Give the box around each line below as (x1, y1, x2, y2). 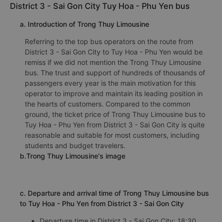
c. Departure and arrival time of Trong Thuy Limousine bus (20, 188, 209, 197)
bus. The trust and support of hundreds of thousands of (25, 68, 205, 77)
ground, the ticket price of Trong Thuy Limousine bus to (25, 110, 205, 118)
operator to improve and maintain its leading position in (25, 89, 203, 98)
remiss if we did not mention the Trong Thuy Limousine (25, 57, 201, 66)
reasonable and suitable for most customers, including (25, 130, 200, 139)
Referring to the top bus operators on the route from (25, 37, 193, 46)
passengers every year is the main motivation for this (25, 78, 196, 87)
